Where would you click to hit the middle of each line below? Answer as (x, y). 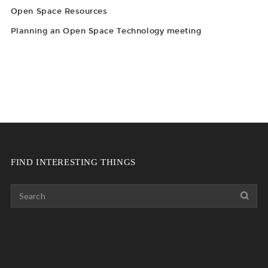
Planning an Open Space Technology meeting (106, 31)
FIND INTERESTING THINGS (73, 162)
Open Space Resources (59, 11)
